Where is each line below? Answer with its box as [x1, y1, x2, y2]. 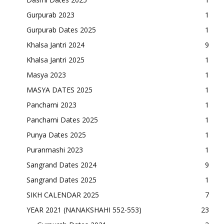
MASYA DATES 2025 [26, 84, 92, 94]
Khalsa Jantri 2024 [26, 39, 84, 49]
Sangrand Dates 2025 [26, 174, 96, 184]
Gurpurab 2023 [26, 9, 74, 19]
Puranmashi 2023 [26, 144, 83, 154]
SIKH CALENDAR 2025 [26, 189, 99, 199]
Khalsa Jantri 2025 [26, 54, 84, 64]
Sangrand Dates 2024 [26, 159, 96, 169]
